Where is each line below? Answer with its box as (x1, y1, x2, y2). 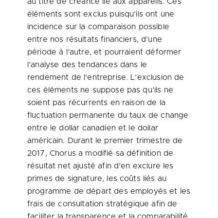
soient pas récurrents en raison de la (27, 99, 165, 107)
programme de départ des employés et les (27, 187, 191, 195)
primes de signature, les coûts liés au (27, 175, 167, 182)
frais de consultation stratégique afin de (27, 200, 178, 208)
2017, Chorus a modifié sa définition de (27, 149, 174, 157)
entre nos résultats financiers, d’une (27, 36, 162, 43)
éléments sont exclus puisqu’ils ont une (27, 10, 175, 18)
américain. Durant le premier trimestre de (27, 137, 183, 145)
